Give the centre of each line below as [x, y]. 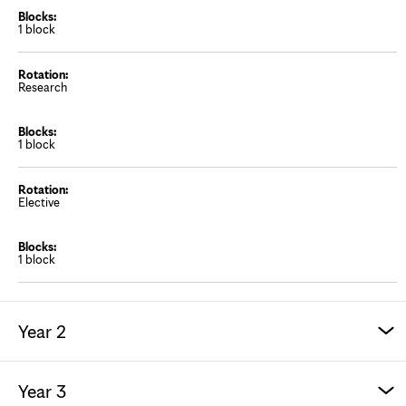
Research [43, 87]
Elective [39, 202]
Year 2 [42, 331]
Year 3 [42, 391]
